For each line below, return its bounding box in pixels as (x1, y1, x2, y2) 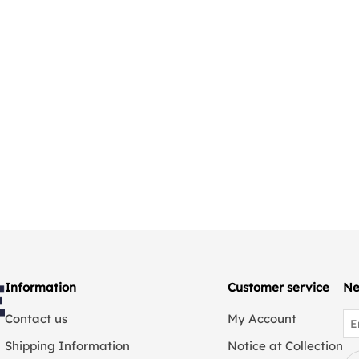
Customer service (227, 280, 329, 295)
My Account (227, 311, 296, 326)
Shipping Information (4, 338, 130, 353)
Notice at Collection (227, 338, 343, 353)
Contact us (4, 311, 67, 326)
